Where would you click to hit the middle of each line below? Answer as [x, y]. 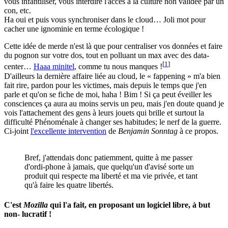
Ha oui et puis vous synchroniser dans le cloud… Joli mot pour [105, 20]
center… [19, 67]
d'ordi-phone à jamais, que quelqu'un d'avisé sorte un [109, 166]
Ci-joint [17, 131]
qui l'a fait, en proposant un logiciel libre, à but [129, 205]
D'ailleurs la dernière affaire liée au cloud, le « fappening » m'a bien [112, 76]
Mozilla [36, 205]
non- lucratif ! [28, 214]
